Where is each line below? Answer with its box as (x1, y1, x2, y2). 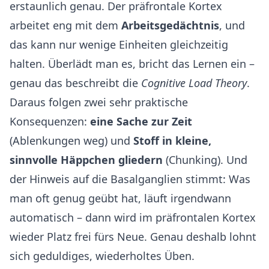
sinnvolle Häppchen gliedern (10, 152, 163, 167)
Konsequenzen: (10, 113, 90, 128)
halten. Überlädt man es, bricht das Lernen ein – (10, 56, 255, 71)
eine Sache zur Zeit (90, 113, 192, 128)
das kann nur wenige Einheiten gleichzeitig (10, 37, 228, 52)
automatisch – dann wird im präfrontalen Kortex (10, 210, 256, 225)
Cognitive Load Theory (141, 75, 247, 90)
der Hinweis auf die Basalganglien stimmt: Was (10, 171, 250, 186)
